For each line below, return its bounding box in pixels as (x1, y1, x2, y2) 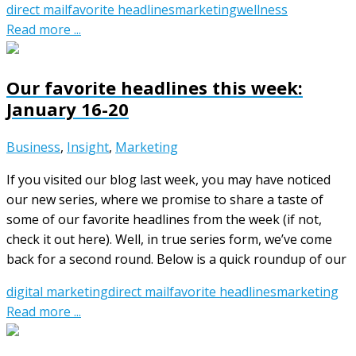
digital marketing (6, 282, 108, 300)
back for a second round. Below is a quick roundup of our (6, 250, 346, 268)
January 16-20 (6, 96, 129, 121)
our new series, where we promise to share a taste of (6, 190, 323, 208)
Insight (67, 137, 109, 156)
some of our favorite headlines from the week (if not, (6, 210, 322, 228)
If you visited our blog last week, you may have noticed (6, 170, 331, 188)
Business (6, 137, 60, 156)
